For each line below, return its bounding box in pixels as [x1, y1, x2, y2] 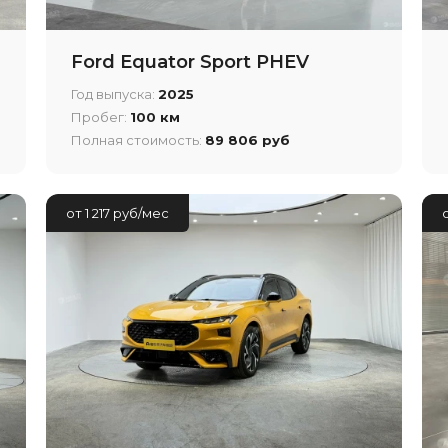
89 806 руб [204, 132, 290, 149]
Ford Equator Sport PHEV [70, 51, 309, 74]
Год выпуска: [70, 86, 158, 103]
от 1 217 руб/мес [65, 205, 169, 222]
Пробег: [70, 109, 130, 126]
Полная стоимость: [70, 132, 205, 149]
